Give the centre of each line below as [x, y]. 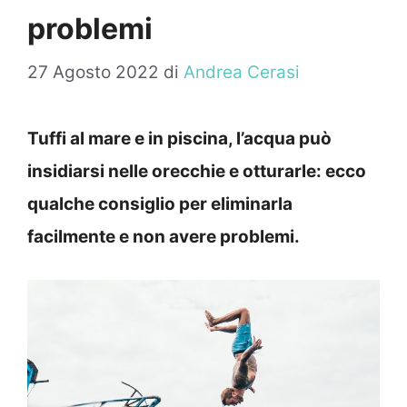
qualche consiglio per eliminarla [160, 204]
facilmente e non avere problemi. [164, 237]
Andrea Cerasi [242, 73]
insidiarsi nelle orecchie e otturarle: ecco [197, 172]
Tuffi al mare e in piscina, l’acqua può [179, 139]
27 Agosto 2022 [93, 73]
